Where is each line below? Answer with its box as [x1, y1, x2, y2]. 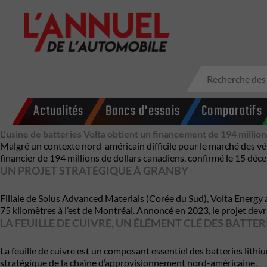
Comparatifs [201, 101, 262, 122]
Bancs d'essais [105, 101, 180, 122]
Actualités [33, 101, 84, 122]
